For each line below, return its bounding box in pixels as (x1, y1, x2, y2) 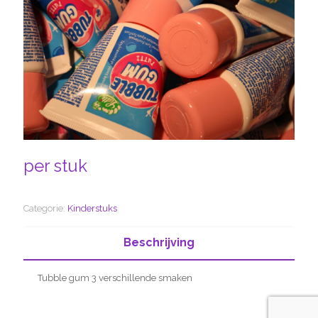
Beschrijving (124, 235, 194, 249)
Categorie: (23, 202, 67, 214)
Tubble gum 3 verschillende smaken (38, 272, 192, 283)
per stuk (23, 155, 87, 176)
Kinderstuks (67, 202, 117, 214)
